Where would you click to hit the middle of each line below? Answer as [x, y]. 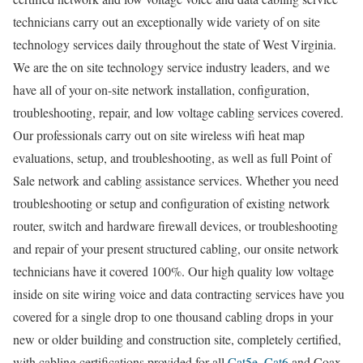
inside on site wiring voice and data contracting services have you [179, 293]
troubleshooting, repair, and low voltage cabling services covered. [178, 112]
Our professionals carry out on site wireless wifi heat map [159, 135]
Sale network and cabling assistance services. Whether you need [176, 180]
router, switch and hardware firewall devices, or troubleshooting [175, 225]
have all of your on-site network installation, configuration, [161, 89]
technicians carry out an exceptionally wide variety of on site [167, 21]
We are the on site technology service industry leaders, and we [171, 66]
